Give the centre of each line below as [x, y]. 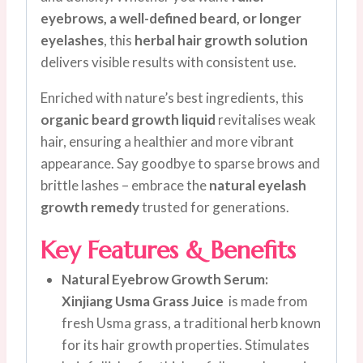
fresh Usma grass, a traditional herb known [191, 323]
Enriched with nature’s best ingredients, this [172, 98]
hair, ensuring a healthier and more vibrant [167, 142]
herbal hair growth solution [221, 41]
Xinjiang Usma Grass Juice [145, 301]
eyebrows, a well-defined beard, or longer [171, 19]
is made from [268, 301]
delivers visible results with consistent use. [169, 62]
